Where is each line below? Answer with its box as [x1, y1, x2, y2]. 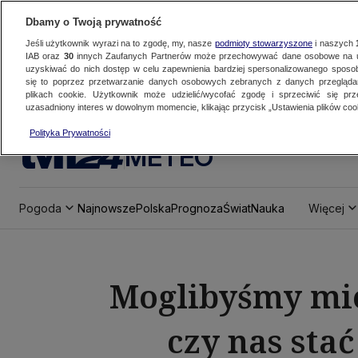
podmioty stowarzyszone [214, 38, 312, 48]
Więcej [308, 201, 344, 215]
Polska [136, 201, 171, 215]
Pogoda [19, 201, 62, 215]
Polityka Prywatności [30, 128, 110, 137]
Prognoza [171, 201, 223, 215]
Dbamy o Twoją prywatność [26, 16, 161, 28]
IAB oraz [26, 51, 64, 61]
